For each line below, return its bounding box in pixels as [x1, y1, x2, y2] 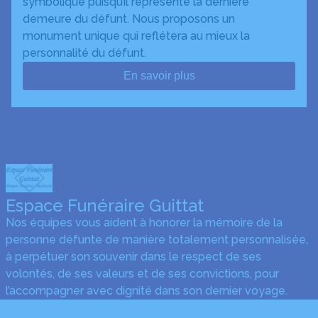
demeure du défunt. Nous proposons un [23, 12, 235, 26]
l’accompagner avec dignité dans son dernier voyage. [6, 284, 287, 297]
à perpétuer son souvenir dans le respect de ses [6, 250, 261, 263]
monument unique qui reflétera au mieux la [23, 29, 250, 43]
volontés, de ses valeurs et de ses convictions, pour [6, 267, 279, 280]
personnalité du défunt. [23, 46, 146, 60]
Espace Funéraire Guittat [6, 195, 204, 216]
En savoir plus [123, 70, 195, 82]
